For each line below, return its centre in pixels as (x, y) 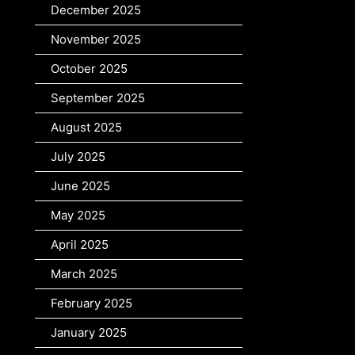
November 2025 (96, 40)
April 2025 (80, 245)
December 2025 (96, 10)
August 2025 (86, 128)
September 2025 (98, 98)
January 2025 (89, 333)
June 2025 (80, 186)
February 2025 (92, 303)
